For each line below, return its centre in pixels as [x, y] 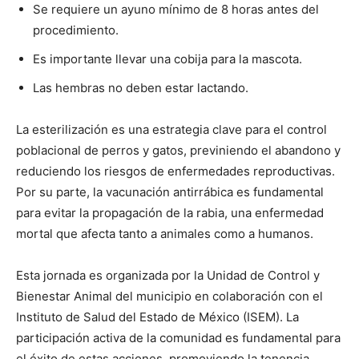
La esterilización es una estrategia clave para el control [171, 129]
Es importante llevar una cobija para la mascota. [167, 58]
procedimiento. [76, 30]
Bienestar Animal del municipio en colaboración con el [169, 296]
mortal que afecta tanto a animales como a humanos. [165, 233]
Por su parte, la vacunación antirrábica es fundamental [170, 192]
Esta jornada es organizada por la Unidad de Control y [168, 275]
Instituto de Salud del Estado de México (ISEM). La [157, 317]
